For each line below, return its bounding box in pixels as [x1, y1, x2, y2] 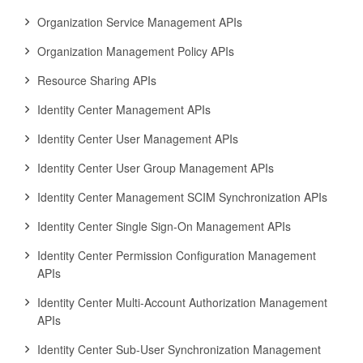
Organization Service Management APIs [37, 14, 242, 30]
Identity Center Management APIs [37, 101, 211, 117]
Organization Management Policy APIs [37, 43, 234, 59]
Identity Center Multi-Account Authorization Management [37, 294, 327, 310]
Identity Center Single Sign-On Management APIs [37, 218, 291, 234]
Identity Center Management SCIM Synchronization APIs [37, 189, 327, 205]
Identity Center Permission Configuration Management [37, 247, 316, 263]
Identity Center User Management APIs [37, 130, 238, 147]
